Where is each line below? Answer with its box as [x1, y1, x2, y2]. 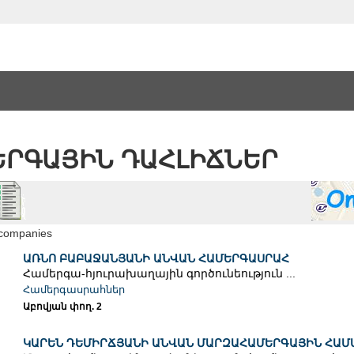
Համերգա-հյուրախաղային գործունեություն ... [22, 267, 296, 281]
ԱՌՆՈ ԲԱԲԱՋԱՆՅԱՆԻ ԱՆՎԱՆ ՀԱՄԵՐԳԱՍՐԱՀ [22, 252, 289, 265]
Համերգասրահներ [22, 284, 125, 296]
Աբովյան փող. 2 [22, 301, 102, 313]
